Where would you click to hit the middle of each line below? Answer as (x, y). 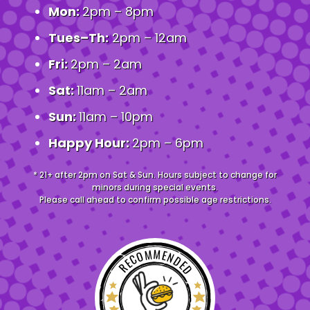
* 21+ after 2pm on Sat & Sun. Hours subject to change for (155, 175)
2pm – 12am (148, 38)
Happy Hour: (90, 143)
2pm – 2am (106, 64)
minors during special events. (155, 188)
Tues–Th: (79, 38)
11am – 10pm (116, 117)
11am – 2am (112, 91)
